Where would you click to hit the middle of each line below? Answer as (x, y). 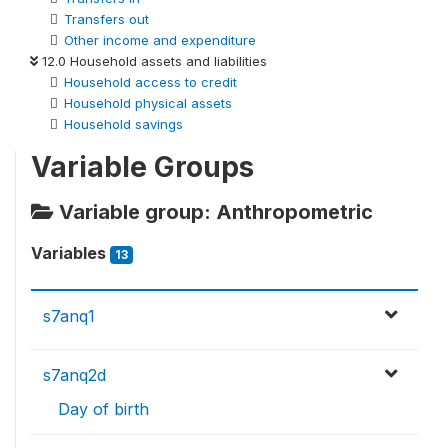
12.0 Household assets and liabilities (152, 60)
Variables (70, 252)
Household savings (123, 123)
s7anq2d (74, 374)
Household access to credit (150, 81)
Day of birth (103, 408)
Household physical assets (148, 102)
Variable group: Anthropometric (213, 211)
